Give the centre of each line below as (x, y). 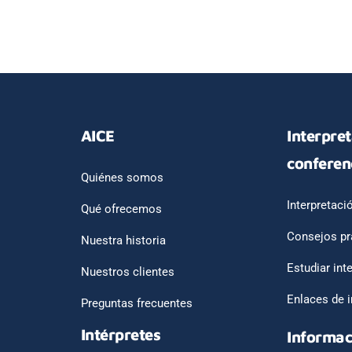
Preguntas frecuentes (136, 303)
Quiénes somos (122, 178)
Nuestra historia (123, 240)
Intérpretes (121, 334)
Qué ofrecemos (121, 209)
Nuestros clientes (127, 272)
